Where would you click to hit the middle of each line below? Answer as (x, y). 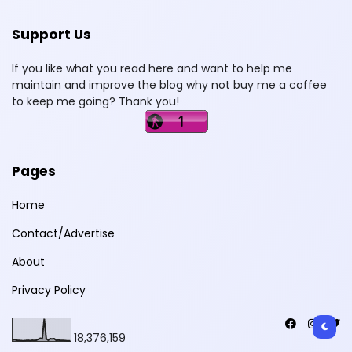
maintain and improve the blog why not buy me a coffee (169, 84)
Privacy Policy (49, 290)
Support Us (51, 34)
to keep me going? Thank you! (95, 101)
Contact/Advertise (63, 233)
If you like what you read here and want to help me (152, 68)
